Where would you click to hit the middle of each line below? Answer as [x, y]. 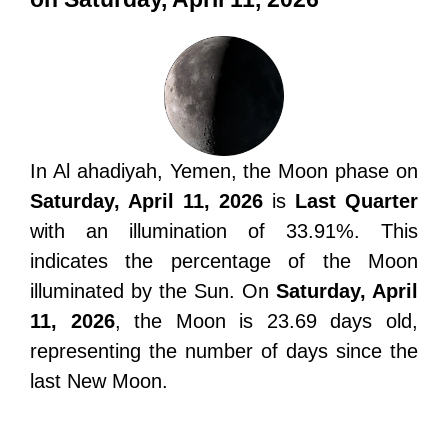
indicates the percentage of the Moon [224, 261]
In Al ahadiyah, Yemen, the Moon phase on [224, 171]
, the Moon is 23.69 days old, [266, 321]
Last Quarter [356, 201]
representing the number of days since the [224, 351]
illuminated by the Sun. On [153, 291]
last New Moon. [99, 381]
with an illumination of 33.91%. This [224, 231]
